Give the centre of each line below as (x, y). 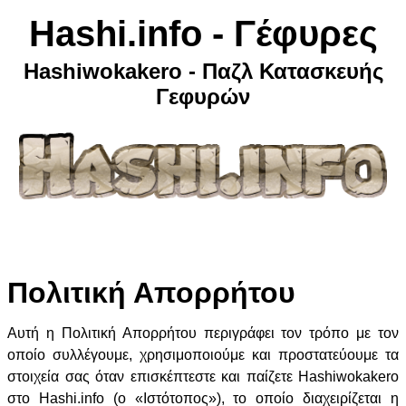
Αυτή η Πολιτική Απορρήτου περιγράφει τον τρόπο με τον (203, 333)
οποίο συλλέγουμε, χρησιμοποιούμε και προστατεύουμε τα (203, 355)
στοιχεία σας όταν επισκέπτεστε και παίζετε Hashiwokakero (203, 377)
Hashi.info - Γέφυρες (203, 34)
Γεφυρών (203, 97)
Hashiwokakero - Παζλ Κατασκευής (203, 71)
